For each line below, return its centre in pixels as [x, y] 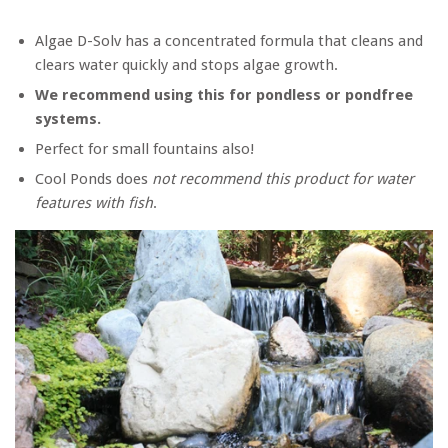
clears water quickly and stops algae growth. [186, 64]
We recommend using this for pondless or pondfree [224, 94]
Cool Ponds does [93, 178]
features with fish [94, 202]
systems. [70, 118]
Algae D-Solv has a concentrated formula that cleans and [229, 40]
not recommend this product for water [283, 178]
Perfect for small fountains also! [144, 148]
